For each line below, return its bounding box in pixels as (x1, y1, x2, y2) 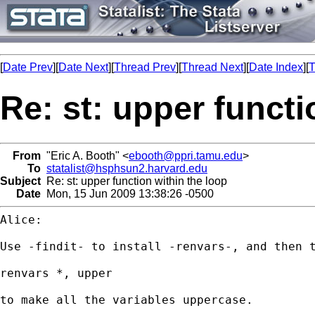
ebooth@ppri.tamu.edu (129, 149, 243, 162)
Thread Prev (114, 61, 176, 73)
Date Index (249, 61, 303, 73)
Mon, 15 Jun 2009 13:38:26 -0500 (41, 187, 214, 200)
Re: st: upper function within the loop (41, 174, 227, 187)
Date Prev (3, 61, 53, 73)
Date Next (58, 61, 108, 73)
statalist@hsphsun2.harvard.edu (46, 162, 207, 174)
